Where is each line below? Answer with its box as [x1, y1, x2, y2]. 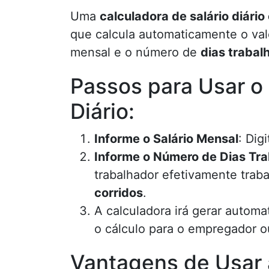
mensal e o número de [70, 45, 201, 59]
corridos [94, 186, 143, 200]
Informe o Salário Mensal [94, 131, 238, 146]
